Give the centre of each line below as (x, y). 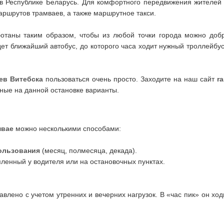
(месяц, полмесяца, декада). (88, 150)
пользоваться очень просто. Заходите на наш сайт (130, 79)
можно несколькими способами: (67, 128)
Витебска (26, 79)
